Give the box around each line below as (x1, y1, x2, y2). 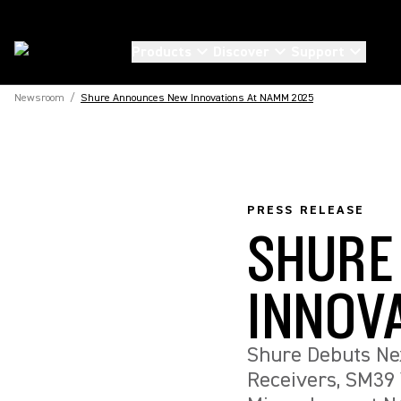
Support (291, 43, 345, 61)
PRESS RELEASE (247, 202, 365, 218)
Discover (213, 43, 269, 61)
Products (132, 43, 192, 61)
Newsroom (14, 91, 64, 105)
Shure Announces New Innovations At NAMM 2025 (81, 91, 313, 105)
